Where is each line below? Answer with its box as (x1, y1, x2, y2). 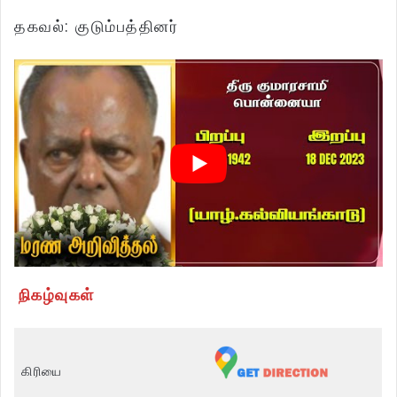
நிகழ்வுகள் (18, 284, 95, 306)
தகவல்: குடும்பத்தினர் (14, 15, 178, 37)
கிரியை (21, 362, 63, 380)
